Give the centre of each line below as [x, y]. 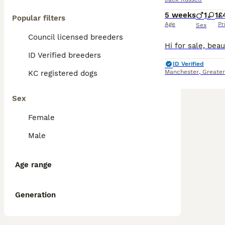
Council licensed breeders [76, 37]
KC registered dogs [63, 73]
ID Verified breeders [65, 55]
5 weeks [180, 15]
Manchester [182, 72]
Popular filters [39, 18]
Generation [35, 195]
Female [41, 118]
